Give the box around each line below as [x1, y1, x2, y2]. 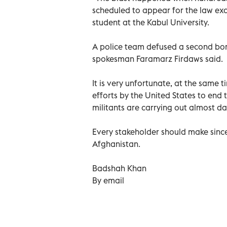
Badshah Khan [92, 163, 146, 173]
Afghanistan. [92, 138, 140, 149]
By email [92, 175, 124, 185]
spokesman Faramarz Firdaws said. [92, 53, 223, 64]
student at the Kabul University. [92, 17, 209, 27]
